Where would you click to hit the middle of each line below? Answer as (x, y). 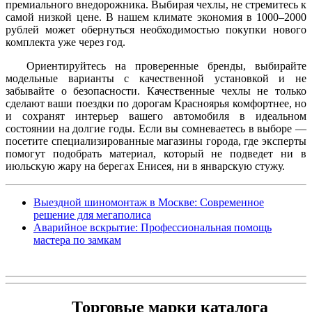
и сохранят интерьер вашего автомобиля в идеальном (156, 116)
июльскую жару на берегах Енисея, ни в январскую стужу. (145, 166)
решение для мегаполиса (92, 214)
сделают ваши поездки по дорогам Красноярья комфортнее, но (156, 103)
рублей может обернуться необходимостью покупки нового (156, 29)
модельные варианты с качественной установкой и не (156, 78)
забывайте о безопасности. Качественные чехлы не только (156, 91)
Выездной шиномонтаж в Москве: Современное (149, 202)
